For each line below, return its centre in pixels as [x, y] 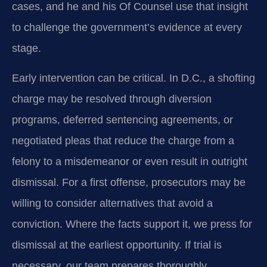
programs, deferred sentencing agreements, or [122, 119]
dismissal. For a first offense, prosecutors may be [129, 182]
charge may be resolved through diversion [112, 99]
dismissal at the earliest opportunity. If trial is [117, 245]
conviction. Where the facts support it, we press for [132, 224]
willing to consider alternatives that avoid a [112, 203]
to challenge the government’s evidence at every [127, 28]
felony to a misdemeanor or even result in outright [130, 161]
